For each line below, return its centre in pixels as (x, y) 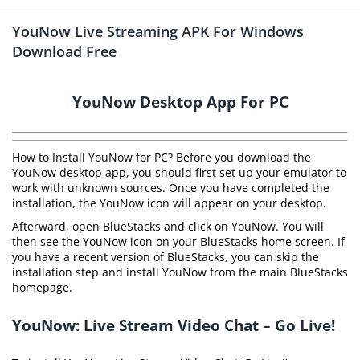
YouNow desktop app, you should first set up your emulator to (179, 172)
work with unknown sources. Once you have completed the (171, 188)
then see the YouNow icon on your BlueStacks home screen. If (178, 241)
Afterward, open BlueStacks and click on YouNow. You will (168, 226)
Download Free (64, 51)
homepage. (42, 287)
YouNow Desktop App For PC (180, 102)
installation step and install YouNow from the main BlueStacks (180, 272)
